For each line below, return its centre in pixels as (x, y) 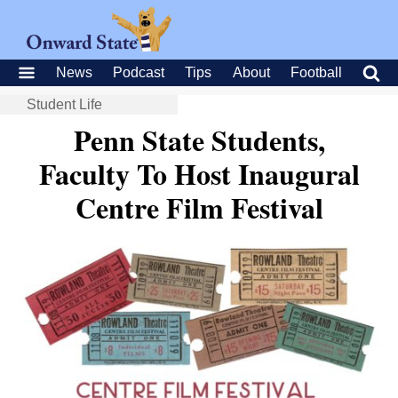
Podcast (139, 72)
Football (316, 72)
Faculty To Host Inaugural (199, 174)
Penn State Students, (199, 140)
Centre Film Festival (199, 207)
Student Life (64, 104)
